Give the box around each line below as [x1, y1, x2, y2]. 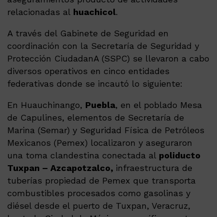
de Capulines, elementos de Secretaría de [7, 112, 184, 123]
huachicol [73, 7, 116, 17]
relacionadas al [7, 7, 73, 17]
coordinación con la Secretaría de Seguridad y [7, 41, 199, 51]
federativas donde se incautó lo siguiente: [7, 78, 183, 89]
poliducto [159, 150, 201, 161]
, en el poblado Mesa [115, 100, 202, 110]
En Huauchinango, [7, 100, 85, 110]
